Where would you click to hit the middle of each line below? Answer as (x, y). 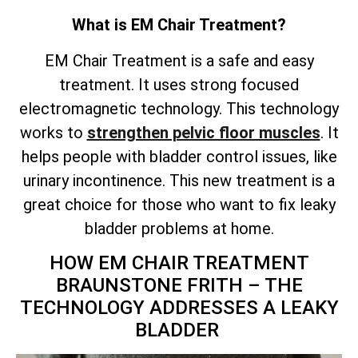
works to (53, 132)
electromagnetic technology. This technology (179, 108)
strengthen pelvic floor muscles (203, 132)
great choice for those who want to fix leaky (179, 204)
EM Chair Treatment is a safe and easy (179, 60)
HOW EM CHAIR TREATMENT (179, 263)
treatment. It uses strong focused (179, 84)
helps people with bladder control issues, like (179, 156)
